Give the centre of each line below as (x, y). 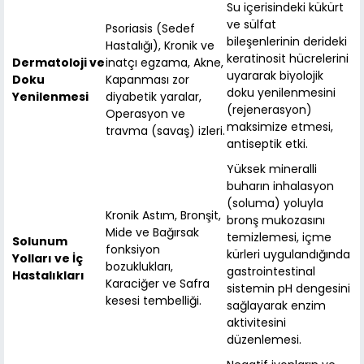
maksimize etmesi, (280, 127)
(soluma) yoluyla (275, 204)
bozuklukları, (139, 267)
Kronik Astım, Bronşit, (163, 216)
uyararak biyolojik (275, 76)
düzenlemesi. (264, 340)
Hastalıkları (48, 276)
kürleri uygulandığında (288, 255)
